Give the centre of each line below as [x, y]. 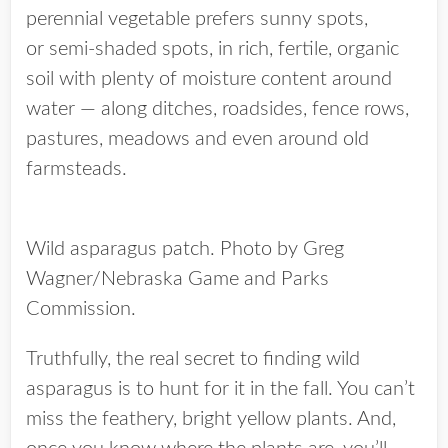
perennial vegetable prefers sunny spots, [197, 19]
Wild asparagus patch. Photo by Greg [185, 249]
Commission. [81, 309]
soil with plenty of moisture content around [209, 79]
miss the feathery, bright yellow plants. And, [211, 419]
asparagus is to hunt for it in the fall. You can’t [220, 389]
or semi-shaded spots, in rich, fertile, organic [212, 49]
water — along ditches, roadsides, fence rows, [217, 109]
